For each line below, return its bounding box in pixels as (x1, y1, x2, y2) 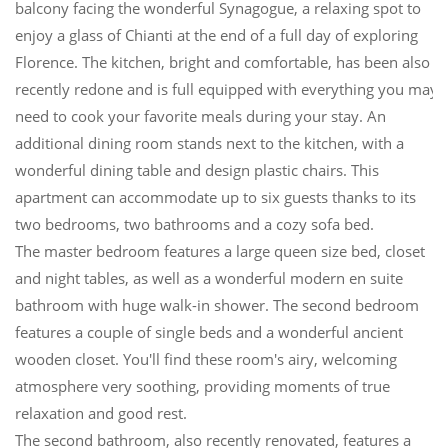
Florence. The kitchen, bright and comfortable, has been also (15, 51, 430, 72)
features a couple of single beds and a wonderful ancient (15, 321, 403, 342)
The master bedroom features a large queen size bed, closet (15, 240, 425, 261)
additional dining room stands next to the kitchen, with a (15, 132, 404, 153)
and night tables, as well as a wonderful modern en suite (15, 267, 403, 288)
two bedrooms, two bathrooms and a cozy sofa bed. (15, 213, 374, 234)
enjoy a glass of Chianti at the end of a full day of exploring (15, 24, 418, 45)
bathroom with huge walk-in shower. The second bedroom (15, 294, 419, 315)
